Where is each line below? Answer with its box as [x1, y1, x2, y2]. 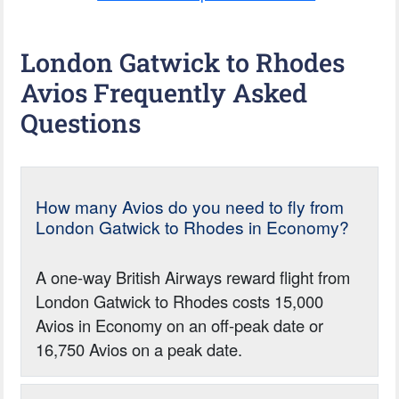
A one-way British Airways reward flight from [36, 265, 351, 289]
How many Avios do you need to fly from [36, 193, 345, 218]
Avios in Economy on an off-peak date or [36, 313, 324, 337]
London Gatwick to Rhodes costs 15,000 [36, 289, 324, 313]
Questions [20, 105, 142, 140]
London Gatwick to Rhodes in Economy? [36, 214, 350, 239]
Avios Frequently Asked [20, 75, 308, 110]
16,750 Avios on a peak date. [36, 337, 243, 361]
